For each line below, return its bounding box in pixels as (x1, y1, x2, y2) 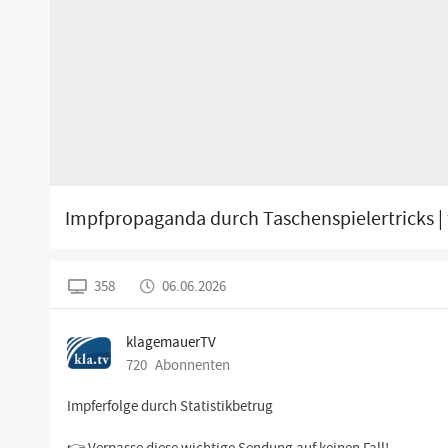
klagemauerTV (126, 333, 216, 353)
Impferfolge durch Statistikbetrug (67, 397, 273, 417)
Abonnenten (152, 356, 230, 376)
